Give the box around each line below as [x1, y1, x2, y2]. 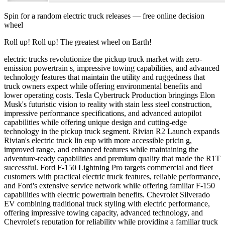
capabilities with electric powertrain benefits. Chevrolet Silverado [4, 190, 210, 199]
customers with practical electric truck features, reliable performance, [4, 172, 220, 181]
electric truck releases [63, 11, 131, 20]
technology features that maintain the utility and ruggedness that [4, 72, 205, 81]
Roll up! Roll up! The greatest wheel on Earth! [4, 37, 152, 46]
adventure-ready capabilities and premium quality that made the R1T [4, 154, 220, 163]
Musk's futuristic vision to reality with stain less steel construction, [4, 99, 212, 108]
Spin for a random [4, 11, 63, 20]
